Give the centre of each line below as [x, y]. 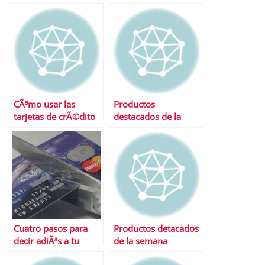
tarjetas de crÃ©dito [54, 117]
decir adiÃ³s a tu [46, 241]
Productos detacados [156, 229]
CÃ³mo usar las [44, 104]
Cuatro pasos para [51, 229]
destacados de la [147, 117]
